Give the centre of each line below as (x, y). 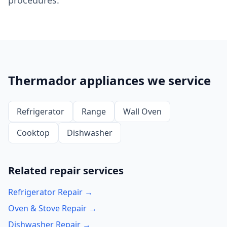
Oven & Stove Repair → (52, 208)
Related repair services (66, 171)
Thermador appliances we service (109, 80)
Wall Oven (142, 111)
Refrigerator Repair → (50, 192)
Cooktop (33, 133)
